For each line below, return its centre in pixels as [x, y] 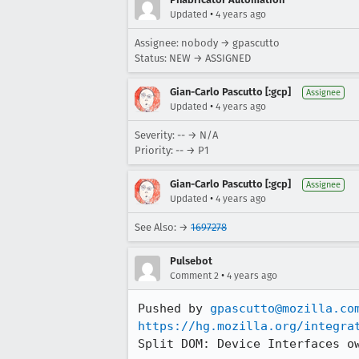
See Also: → [163, 227]
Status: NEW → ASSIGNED [193, 58]
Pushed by [174, 309]
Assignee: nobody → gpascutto [207, 43]
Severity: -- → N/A [176, 135]
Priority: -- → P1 [172, 150]
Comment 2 [194, 276]
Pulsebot [191, 261]
